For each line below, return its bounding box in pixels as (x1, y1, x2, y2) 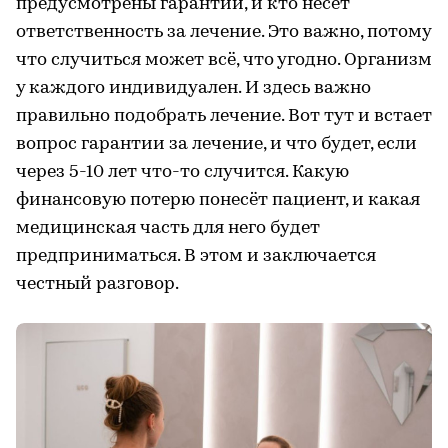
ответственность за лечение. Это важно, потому (16, 22, 431, 42)
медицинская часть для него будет (16, 218, 320, 238)
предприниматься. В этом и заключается (16, 246, 376, 266)
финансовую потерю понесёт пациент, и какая (16, 190, 420, 210)
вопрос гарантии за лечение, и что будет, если (16, 134, 417, 154)
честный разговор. (16, 274, 179, 294)
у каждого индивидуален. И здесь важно (16, 78, 371, 98)
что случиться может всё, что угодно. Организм (16, 50, 432, 70)
